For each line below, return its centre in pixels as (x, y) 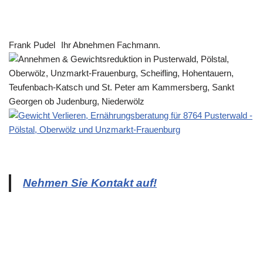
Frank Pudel (32, 45)
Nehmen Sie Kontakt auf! (90, 183)
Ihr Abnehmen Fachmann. (111, 45)
